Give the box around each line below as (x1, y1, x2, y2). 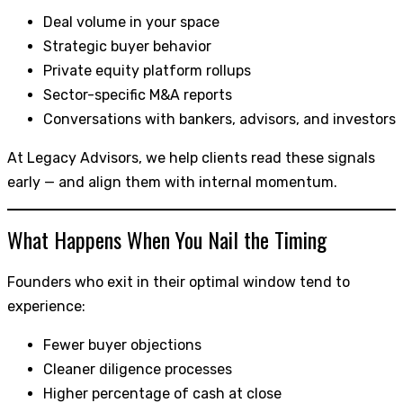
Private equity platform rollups (43, 61, 251, 79)
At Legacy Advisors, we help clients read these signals (7, 148, 375, 166)
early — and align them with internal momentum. (7, 173, 337, 191)
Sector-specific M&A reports (43, 85, 232, 103)
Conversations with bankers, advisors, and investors (43, 110, 396, 128)
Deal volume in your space (43, 13, 219, 31)
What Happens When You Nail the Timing (7, 223, 327, 256)
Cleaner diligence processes (43, 361, 232, 379)
